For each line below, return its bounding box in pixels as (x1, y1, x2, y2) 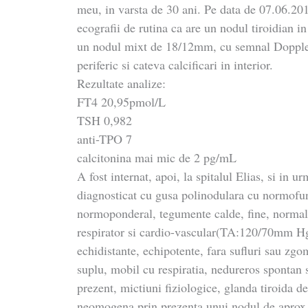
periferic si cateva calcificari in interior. (77, 56, 274, 73)
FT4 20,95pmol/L (77, 93, 166, 110)
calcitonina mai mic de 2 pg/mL (77, 148, 237, 166)
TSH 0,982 (77, 111, 133, 129)
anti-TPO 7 (77, 130, 133, 147)
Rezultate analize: (77, 74, 166, 91)
